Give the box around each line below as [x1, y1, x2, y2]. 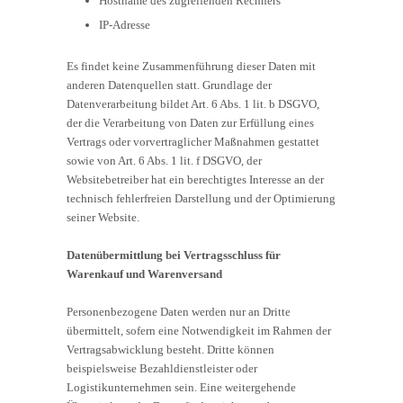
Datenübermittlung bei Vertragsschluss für [67, 247, 281, 262]
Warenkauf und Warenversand [67, 266, 222, 281]
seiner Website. [67, 210, 139, 224]
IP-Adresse [99, 17, 151, 31]
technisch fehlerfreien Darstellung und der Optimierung [67, 191, 336, 205]
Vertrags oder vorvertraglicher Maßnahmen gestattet [67, 134, 319, 148]
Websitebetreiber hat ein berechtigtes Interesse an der [67, 172, 324, 186]
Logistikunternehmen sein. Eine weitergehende [67, 380, 296, 394]
